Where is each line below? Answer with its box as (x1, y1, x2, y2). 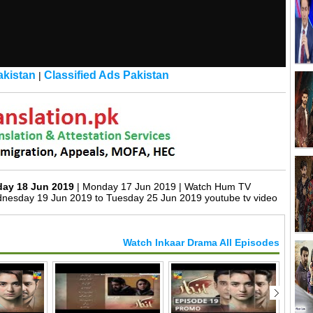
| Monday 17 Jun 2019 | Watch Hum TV (77, 180, 251, 192)
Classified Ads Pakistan (43, 69, 169, 82)
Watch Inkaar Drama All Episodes (123, 236, 280, 248)
